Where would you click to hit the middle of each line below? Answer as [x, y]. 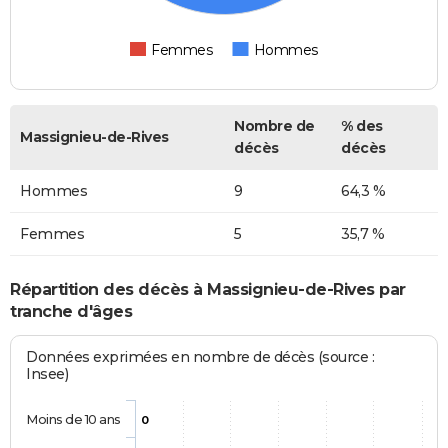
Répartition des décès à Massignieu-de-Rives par [208, 289]
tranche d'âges [71, 311]
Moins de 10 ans [73, 419]
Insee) [47, 374]
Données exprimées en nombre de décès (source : [200, 357]
